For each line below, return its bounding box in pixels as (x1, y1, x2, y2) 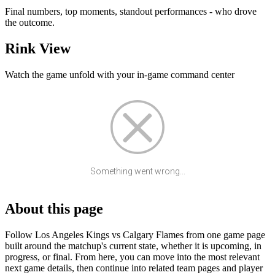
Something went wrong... (90, 166, 185, 177)
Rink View (5, 41, 71, 57)
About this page (5, 201, 103, 217)
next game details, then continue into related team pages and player (5, 262, 263, 273)
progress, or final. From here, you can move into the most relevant (5, 251, 260, 262)
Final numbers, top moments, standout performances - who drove (5, 6, 257, 17)
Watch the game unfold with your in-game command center (5, 69, 234, 80)
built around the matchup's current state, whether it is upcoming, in (5, 240, 261, 251)
